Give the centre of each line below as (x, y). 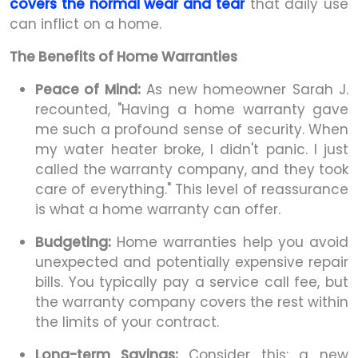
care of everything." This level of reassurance (192, 189)
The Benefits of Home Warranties (123, 56)
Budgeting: (73, 242)
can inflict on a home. (86, 24)
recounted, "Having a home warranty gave (192, 109)
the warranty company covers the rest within (192, 302)
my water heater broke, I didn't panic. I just (192, 149)
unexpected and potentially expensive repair (192, 262)
